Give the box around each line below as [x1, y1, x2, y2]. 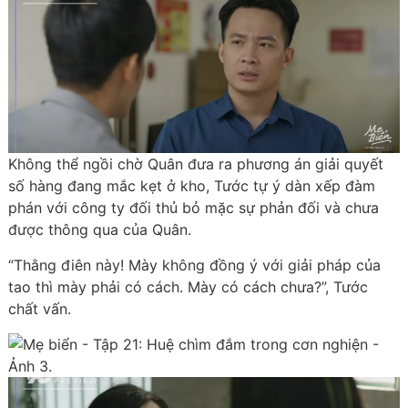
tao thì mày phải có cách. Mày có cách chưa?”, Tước [7, 278, 368, 297]
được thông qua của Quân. [7, 220, 191, 240]
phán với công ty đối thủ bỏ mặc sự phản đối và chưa [7, 199, 379, 218]
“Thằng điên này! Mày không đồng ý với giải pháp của [7, 256, 381, 275]
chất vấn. [7, 300, 71, 319]
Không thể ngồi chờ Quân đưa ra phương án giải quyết [7, 155, 383, 174]
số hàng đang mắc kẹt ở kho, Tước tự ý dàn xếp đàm [7, 177, 375, 196]
